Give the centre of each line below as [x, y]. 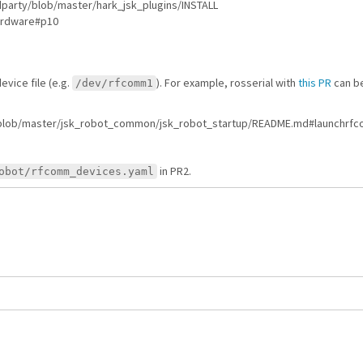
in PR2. [174, 171]
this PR [315, 83]
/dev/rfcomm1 [114, 83]
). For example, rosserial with [227, 83]
